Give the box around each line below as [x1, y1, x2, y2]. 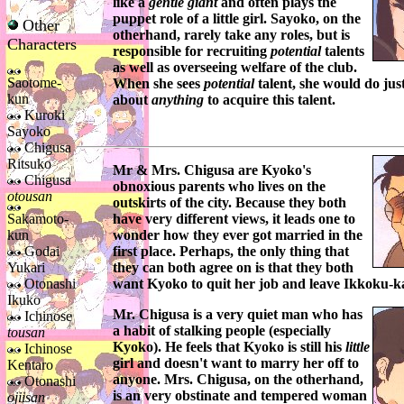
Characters [7, 35, 77, 53]
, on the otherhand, [247, 372, 363, 388]
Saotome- [7, 75, 61, 90]
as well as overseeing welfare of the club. [113, 60, 357, 76]
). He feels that [153, 339, 243, 355]
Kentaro [7, 357, 53, 372]
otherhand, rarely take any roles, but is [113, 27, 350, 43]
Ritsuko [7, 156, 51, 171]
